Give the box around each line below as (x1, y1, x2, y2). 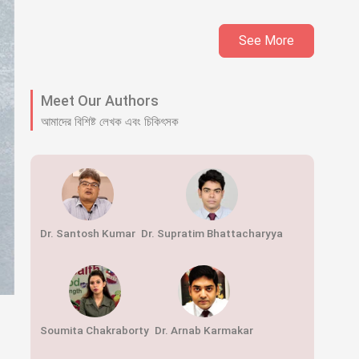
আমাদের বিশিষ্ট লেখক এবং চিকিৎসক (41, 115, 179, 130)
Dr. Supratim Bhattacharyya (140, 227, 283, 240)
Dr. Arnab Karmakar (154, 324, 253, 337)
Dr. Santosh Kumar (40, 227, 136, 240)
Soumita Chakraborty (40, 324, 150, 337)
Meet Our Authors (41, 92, 159, 110)
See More (238, 33, 294, 49)
